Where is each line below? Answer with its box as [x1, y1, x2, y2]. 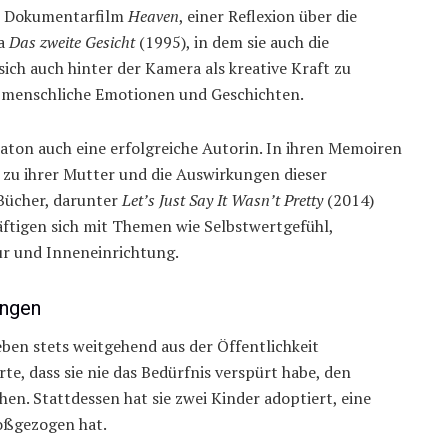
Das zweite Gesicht [9, 31, 135, 54]
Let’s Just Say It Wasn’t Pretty [122, 189, 323, 212]
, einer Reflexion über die [179, 5, 357, 28]
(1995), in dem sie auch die [135, 31, 329, 54]
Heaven [128, 5, 179, 28]
